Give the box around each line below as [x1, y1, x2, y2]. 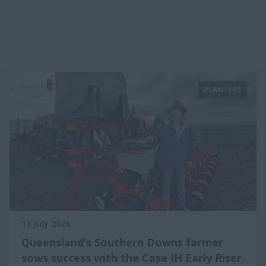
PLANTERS [204, 84, 241, 94]
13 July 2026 [21, 218, 70, 229]
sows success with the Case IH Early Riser [21, 251, 242, 265]
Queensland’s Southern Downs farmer [21, 235, 223, 249]
